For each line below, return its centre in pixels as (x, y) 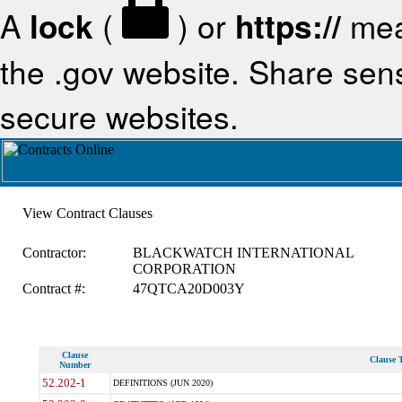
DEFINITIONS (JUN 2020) (162, 383)
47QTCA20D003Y (188, 288)
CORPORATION (184, 269)
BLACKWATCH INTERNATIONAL (243, 253)
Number (74, 365)
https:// (288, 26)
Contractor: (54, 253)
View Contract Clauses (87, 213)
